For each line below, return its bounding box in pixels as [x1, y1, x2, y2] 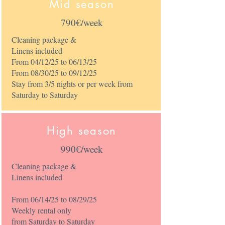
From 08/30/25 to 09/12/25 [11, 67, 97, 78]
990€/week [60, 143, 103, 155]
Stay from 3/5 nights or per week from [11, 78, 133, 89]
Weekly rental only [11, 205, 71, 215]
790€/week [60, 16, 103, 29]
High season [46, 124, 117, 138]
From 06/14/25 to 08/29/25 [11, 194, 97, 204]
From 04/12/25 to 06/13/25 [11, 56, 97, 67]
